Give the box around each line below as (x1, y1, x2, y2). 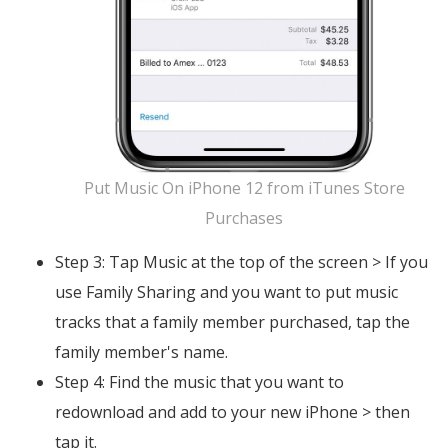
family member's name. (55, 341, 228, 364)
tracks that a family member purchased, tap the (55, 311, 410, 334)
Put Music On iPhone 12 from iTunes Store (83, 177, 405, 200)
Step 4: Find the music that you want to (55, 371, 344, 394)
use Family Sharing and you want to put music (55, 281, 398, 304)
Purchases (205, 207, 283, 230)
